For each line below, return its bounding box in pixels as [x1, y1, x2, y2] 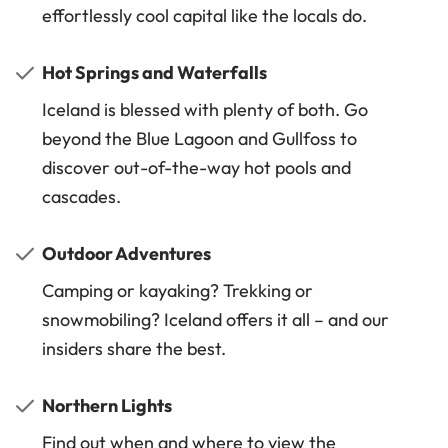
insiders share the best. [42, 337, 226, 361]
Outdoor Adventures [42, 242, 211, 266]
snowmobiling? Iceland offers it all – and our [42, 308, 389, 332]
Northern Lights [42, 394, 172, 418]
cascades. [42, 185, 121, 209]
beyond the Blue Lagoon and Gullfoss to [42, 127, 357, 151]
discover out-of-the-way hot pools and [42, 156, 351, 180]
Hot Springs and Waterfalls [42, 61, 267, 85]
